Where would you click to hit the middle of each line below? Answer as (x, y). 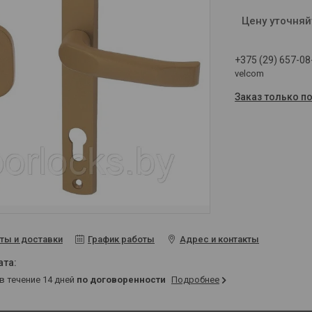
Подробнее (195, 279)
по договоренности (121, 279)
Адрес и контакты (219, 239)
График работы (121, 239)
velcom (250, 73)
